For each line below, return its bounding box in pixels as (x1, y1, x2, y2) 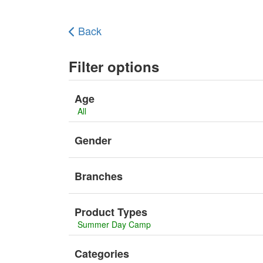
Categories (75, 246, 129, 261)
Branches (75, 168, 123, 184)
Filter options (69, 56, 159, 76)
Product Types (75, 204, 147, 220)
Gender (75, 133, 112, 148)
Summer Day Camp (77, 218, 151, 230)
